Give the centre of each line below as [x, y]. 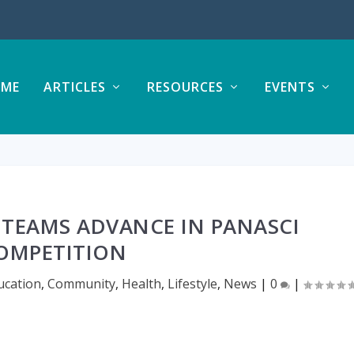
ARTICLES [74, 87]
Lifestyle [192, 284]
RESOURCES [185, 87]
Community [81, 284]
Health [141, 284]
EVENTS [290, 87]
